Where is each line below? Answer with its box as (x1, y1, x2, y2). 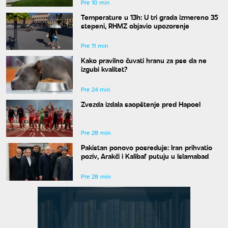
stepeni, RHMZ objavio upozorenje (80, 20, 189, 31)
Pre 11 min (80, 42, 108, 50)
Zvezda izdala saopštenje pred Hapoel (80, 98, 201, 109)
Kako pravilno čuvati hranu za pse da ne (80, 55, 207, 66)
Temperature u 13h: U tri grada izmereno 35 (80, 11, 218, 22)
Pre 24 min (80, 85, 110, 93)
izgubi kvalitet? (80, 64, 127, 74)
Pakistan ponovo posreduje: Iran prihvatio (80, 142, 212, 153)
